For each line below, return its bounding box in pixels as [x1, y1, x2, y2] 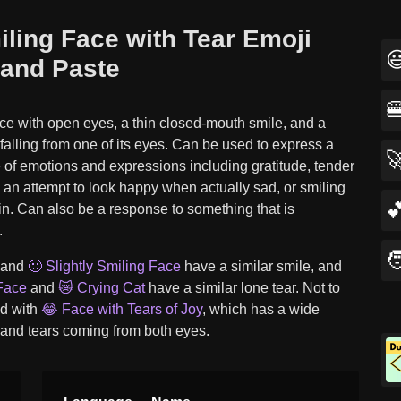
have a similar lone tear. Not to [144, 280, 340, 295]
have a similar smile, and [180, 259, 342, 274]
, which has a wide [201, 302, 320, 317]
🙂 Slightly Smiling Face [27, 259, 181, 274]
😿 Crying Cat [57, 280, 145, 295]
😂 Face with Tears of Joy [40, 302, 202, 317]
